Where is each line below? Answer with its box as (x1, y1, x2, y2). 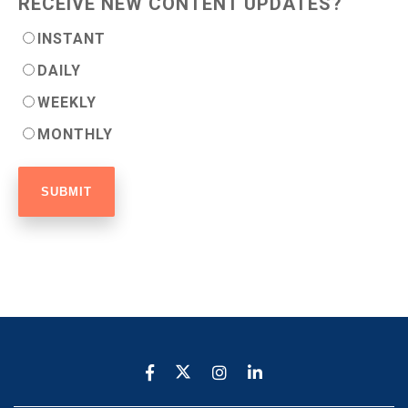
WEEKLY (37, 93, 97, 111)
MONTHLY (37, 125, 113, 143)
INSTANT (37, 29, 106, 47)
